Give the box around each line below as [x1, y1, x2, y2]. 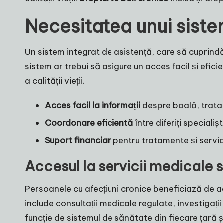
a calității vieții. [25, 75, 85, 87]
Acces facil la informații [45, 100, 140, 111]
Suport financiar [45, 135, 111, 146]
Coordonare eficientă [45, 117, 133, 128]
